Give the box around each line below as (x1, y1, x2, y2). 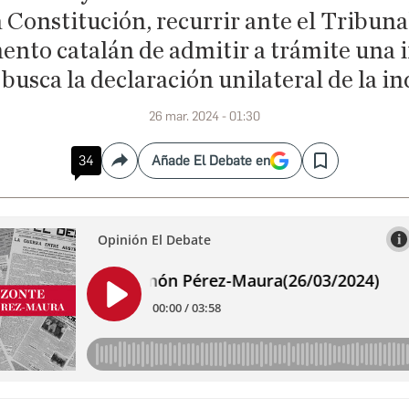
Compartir (118, 159, 183, 177)
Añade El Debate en (151, 152, 270, 169)
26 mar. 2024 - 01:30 (149, 109, 260, 124)
